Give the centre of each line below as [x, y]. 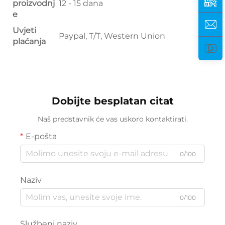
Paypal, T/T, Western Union [112, 36]
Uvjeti [24, 30]
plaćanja [29, 41]
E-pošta [41, 136]
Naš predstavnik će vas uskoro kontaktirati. [113, 119]
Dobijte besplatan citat [113, 101]
